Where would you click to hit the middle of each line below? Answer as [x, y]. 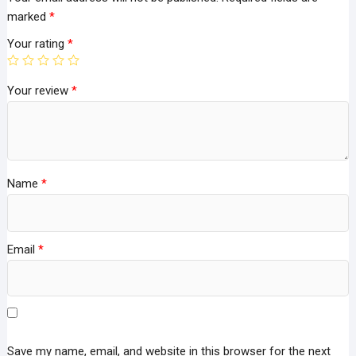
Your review [39, 90]
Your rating [37, 43]
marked [28, 16]
